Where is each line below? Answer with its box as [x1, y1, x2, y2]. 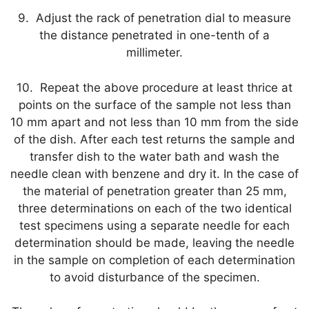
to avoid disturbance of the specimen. [49, 270, 260, 284]
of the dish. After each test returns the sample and [14, 132, 295, 146]
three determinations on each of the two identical [17, 201, 292, 215]
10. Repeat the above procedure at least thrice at [17, 80, 292, 94]
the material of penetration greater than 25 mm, [22, 183, 287, 198]
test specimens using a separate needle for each [19, 218, 290, 232]
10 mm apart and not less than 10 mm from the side [10, 114, 299, 129]
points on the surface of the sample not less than [18, 97, 291, 112]
